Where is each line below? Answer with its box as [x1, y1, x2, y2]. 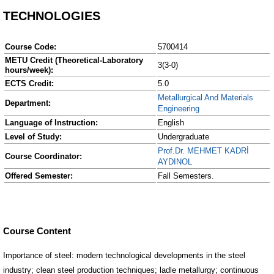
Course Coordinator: [5, 152, 82, 161]
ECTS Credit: [5, 79, 54, 88]
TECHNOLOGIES [3, 9, 100, 23]
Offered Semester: [5, 171, 73, 180]
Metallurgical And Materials [158, 93, 253, 102]
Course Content [3, 225, 71, 236]
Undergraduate [158, 132, 209, 141]
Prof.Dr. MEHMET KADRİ [158, 146, 249, 155]
